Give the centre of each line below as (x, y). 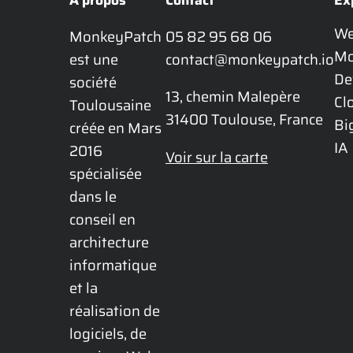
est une (94, 59)
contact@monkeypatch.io (250, 59)
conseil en (102, 219)
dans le (93, 196)
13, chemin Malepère (233, 97)
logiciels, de (108, 333)
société (93, 82)
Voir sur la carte (217, 157)
